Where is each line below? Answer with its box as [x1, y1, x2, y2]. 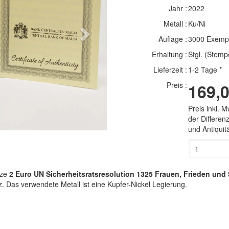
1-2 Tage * [188, 64, 222, 75]
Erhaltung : [151, 49, 187, 59]
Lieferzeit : [153, 64, 187, 75]
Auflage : [158, 34, 187, 44]
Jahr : [168, 3, 187, 13]
